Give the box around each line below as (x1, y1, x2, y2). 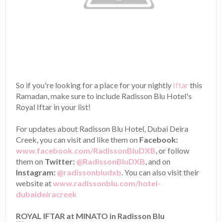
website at (16, 178, 54, 188)
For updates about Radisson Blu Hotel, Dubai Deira (16, 123, 189, 133)
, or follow (156, 145, 190, 155)
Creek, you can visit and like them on (16, 134, 140, 144)
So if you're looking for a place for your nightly (16, 80, 173, 90)
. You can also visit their (121, 167, 200, 177)
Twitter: (45, 156, 77, 166)
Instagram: (16, 167, 57, 177)
